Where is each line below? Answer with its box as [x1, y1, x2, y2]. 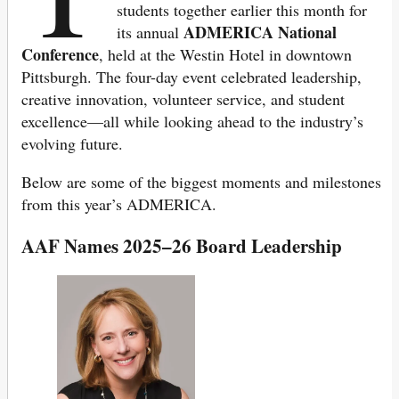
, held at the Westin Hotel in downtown [99, 44, 352, 66]
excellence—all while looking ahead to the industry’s [21, 110, 363, 133]
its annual [117, 21, 184, 44]
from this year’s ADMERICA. [21, 193, 216, 216]
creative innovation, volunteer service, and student [21, 88, 345, 110]
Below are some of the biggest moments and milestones [21, 171, 381, 193]
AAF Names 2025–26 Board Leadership [21, 232, 342, 260]
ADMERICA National [183, 20, 338, 45]
